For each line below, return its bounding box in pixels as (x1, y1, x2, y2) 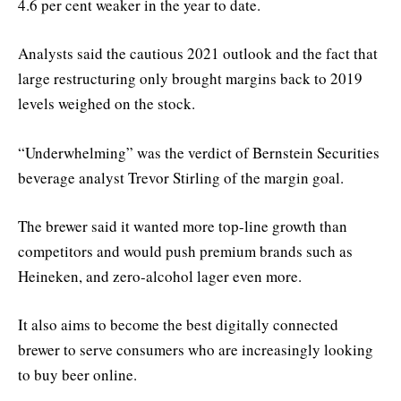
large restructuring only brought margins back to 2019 (18, 68, 363, 90)
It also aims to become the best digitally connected (18, 314, 338, 335)
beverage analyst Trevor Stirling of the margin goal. (18, 166, 344, 188)
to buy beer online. (18, 364, 137, 385)
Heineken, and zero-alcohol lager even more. (18, 265, 302, 286)
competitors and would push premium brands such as (18, 240, 353, 261)
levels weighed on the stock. (18, 93, 195, 115)
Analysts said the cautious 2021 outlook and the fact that (18, 43, 378, 64)
